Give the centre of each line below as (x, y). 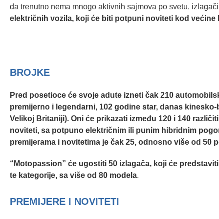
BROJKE (30, 72)
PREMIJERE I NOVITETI (65, 202)
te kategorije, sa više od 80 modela (73, 175)
